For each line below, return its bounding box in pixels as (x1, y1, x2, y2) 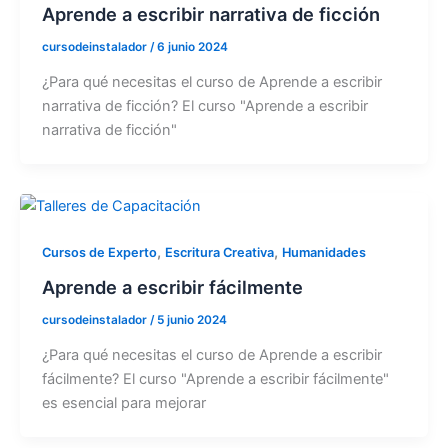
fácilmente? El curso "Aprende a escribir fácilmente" (41, 369, 389, 388)
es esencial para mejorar (41, 393, 206, 412)
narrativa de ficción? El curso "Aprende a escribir (41, 97, 368, 116)
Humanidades (281, 245, 366, 261)
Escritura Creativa (164, 245, 274, 261)
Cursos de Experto (41, 245, 157, 261)
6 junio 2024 (156, 40, 228, 55)
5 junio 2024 (156, 312, 227, 327)
